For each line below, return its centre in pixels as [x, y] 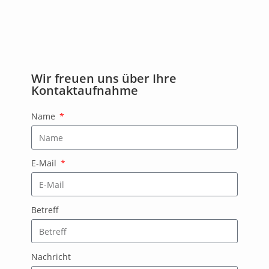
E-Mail [45, 163]
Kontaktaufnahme [85, 90]
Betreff [45, 210]
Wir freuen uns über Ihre [104, 78]
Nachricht [51, 257]
